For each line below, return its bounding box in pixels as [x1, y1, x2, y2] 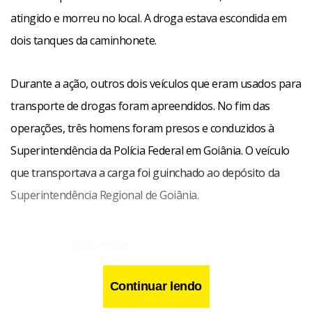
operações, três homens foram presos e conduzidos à [10, 120, 274, 136]
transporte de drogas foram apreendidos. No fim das [10, 98, 270, 114]
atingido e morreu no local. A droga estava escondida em [10, 10, 287, 26]
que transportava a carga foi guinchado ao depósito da [10, 165, 280, 180]
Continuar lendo [109, 279, 203, 293]
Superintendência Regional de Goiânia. [10, 187, 199, 203]
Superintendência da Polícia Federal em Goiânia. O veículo [10, 143, 290, 158]
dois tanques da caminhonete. [10, 33, 157, 48]
